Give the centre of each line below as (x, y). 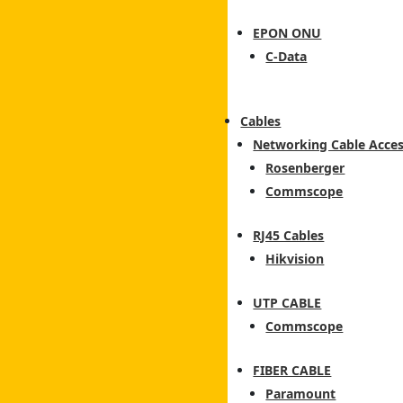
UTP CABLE (287, 303)
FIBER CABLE (292, 371)
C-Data (287, 57)
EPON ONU (287, 33)
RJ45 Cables (289, 236)
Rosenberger (305, 168)
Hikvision (295, 259)
